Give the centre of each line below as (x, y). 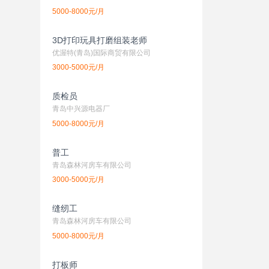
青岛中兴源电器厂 (81, 109)
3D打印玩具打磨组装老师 (100, 40)
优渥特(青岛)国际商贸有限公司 (102, 53)
